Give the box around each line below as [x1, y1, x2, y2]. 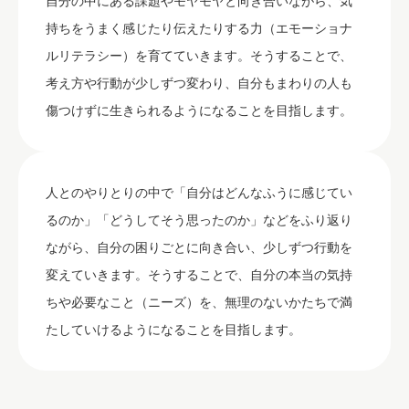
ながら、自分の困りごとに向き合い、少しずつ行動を [46, 238, 352, 257]
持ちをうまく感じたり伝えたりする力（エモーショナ [46, 19, 352, 37]
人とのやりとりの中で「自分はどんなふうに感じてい [46, 184, 352, 202]
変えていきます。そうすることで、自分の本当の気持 [46, 266, 352, 284]
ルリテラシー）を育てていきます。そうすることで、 [46, 47, 352, 65]
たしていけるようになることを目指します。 [46, 320, 301, 339]
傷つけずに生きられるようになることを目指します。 [46, 101, 352, 120]
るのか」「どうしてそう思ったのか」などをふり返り [46, 211, 352, 229]
